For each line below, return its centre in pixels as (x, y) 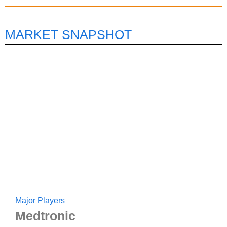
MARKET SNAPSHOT (68, 35)
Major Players (40, 201)
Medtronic (45, 216)
